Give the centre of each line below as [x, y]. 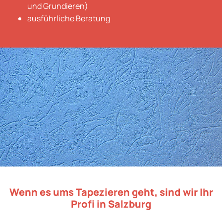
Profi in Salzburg [111, 204]
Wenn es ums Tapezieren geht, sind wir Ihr [111, 192]
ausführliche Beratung [69, 19]
